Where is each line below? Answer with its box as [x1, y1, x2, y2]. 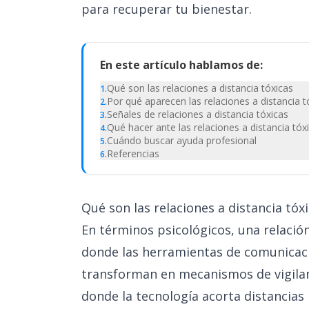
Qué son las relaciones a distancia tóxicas [107, 81, 293, 94]
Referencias [107, 147, 159, 160]
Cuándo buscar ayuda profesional [107, 134, 257, 147]
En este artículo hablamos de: [100, 57, 263, 72]
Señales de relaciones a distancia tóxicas [107, 108, 288, 121]
